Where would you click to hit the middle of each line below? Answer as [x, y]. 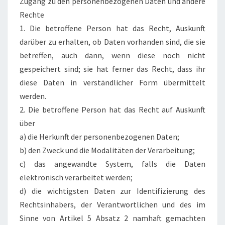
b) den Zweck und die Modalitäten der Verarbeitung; [107, 150]
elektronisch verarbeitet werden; [76, 177]
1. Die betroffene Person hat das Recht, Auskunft [113, 28]
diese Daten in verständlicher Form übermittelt [113, 82]
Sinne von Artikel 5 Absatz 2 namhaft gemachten [113, 218]
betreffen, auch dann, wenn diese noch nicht [113, 55]
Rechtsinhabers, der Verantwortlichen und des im [113, 204]
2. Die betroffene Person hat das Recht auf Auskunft [113, 109]
